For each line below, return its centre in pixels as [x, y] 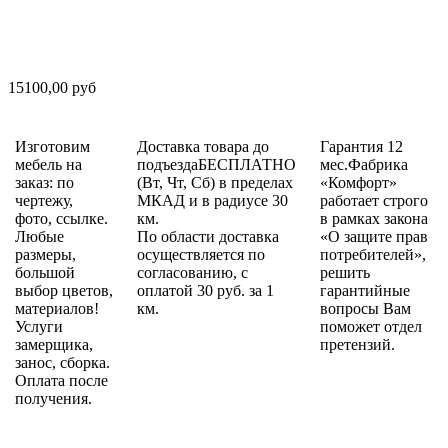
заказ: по [44, 183]
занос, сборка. [62, 363]
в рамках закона [374, 219]
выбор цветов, [64, 291]
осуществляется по [201, 255]
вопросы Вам [365, 309]
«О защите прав [374, 237]
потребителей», [373, 255]
